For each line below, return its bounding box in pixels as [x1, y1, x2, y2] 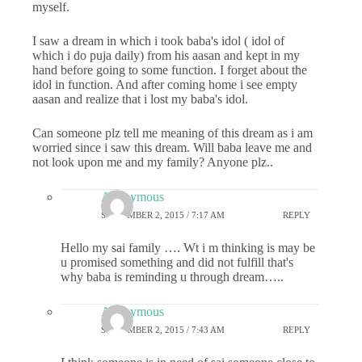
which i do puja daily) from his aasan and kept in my [32, 48, 300, 63]
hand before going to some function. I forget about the [32, 63, 307, 78]
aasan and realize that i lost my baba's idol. [32, 92, 248, 107]
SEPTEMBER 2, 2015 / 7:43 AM [101, 324, 225, 335]
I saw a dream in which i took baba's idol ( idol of [32, 34, 284, 48]
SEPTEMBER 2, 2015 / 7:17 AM [101, 209, 225, 220]
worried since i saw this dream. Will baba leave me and [32, 141, 312, 155]
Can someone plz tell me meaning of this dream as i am [32, 126, 313, 141]
